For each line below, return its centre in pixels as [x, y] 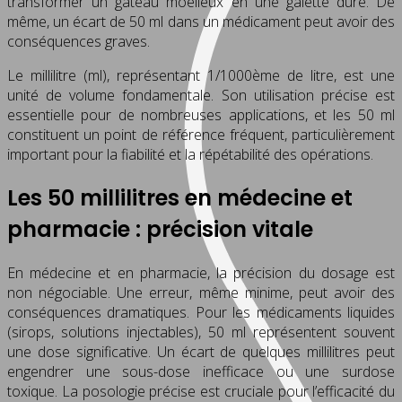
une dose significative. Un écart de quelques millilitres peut [201, 351]
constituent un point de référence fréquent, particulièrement [201, 134]
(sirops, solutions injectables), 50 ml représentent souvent [201, 332]
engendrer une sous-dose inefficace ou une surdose [201, 371]
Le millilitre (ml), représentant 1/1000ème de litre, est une [201, 75]
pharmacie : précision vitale [160, 229]
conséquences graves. [79, 41]
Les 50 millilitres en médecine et [180, 197]
